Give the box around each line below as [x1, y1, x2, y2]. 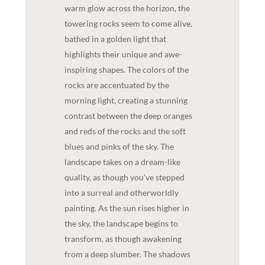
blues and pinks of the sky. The [64, 141, 174, 151]
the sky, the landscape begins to [64, 218, 178, 228]
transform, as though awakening [64, 233, 182, 244]
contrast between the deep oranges [64, 110, 192, 121]
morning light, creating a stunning [64, 95, 188, 105]
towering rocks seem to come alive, [64, 18, 192, 28]
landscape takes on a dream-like [64, 156, 180, 167]
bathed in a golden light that [64, 33, 166, 44]
